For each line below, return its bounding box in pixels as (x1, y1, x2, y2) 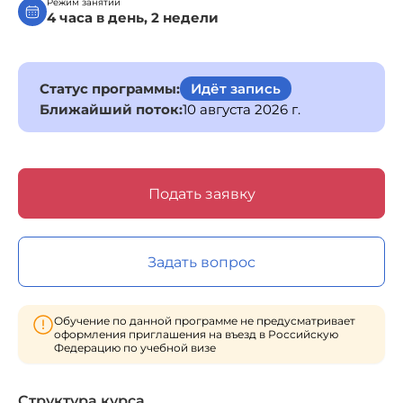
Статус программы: (40, 80, 180, 98)
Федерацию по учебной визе (54, 341, 216, 355)
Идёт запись (191, 80, 281, 98)
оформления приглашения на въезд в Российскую (54, 327, 338, 342)
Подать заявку (148, 184, 255, 202)
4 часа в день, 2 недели (47, 9, 219, 27)
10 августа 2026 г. (183, 101, 300, 119)
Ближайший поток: (40, 101, 183, 119)
